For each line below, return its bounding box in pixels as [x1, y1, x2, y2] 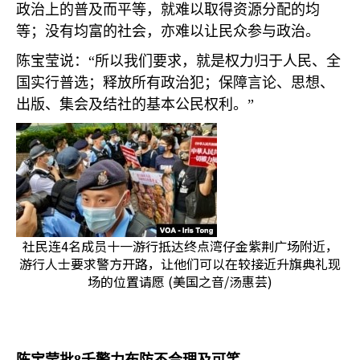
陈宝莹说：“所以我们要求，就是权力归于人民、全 [16, 53, 341, 69]
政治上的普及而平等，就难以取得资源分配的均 [16, 2, 320, 18]
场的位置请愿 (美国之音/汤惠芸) [88, 272, 272, 291]
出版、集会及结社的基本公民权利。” [16, 96, 254, 112]
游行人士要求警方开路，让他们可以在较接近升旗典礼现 [19, 254, 341, 273]
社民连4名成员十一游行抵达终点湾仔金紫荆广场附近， [22, 236, 338, 256]
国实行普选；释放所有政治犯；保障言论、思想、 [16, 75, 334, 91]
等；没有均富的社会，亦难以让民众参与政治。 [16, 23, 320, 39]
